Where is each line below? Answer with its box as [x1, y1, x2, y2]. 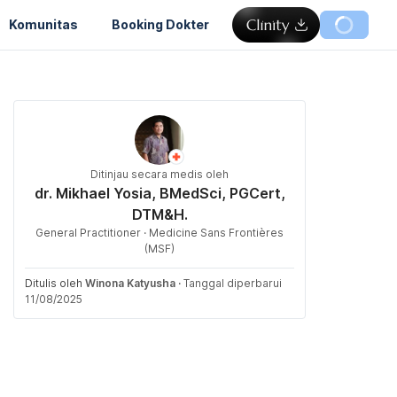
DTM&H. [131, 206, 188, 223]
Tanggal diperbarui [183, 276, 282, 290]
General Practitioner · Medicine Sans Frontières [35, 226, 284, 239]
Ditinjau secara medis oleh [90, 167, 229, 181]
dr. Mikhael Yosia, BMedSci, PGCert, [34, 184, 285, 202]
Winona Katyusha [85, 276, 175, 290]
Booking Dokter [112, 16, 209, 32]
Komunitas [9, 16, 78, 32]
